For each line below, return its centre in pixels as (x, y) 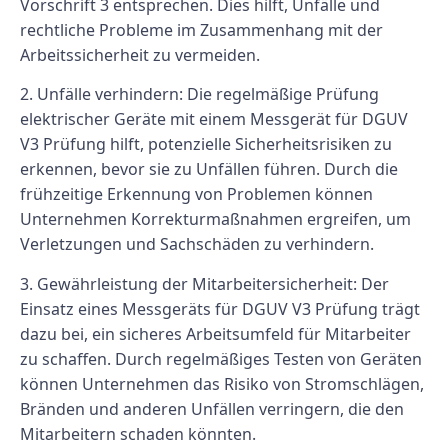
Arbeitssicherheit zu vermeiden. (140, 54)
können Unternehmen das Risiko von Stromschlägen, (222, 383)
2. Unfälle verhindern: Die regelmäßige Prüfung (199, 94)
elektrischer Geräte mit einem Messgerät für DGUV (214, 119)
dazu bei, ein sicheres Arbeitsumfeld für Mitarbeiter (215, 333)
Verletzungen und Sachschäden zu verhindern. (197, 244)
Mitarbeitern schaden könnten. (138, 433)
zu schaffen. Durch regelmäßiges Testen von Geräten (221, 358)
